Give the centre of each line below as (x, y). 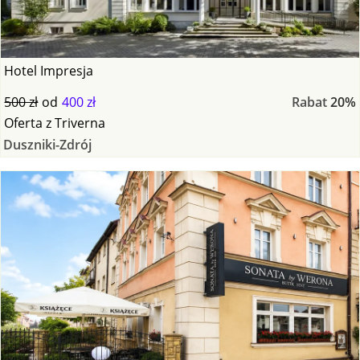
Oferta (24, 123)
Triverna (80, 123)
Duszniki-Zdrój (47, 144)
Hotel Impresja (49, 70)
